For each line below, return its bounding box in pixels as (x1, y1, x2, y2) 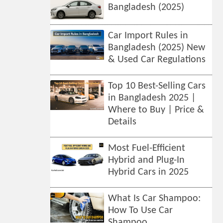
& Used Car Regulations (108, 55, 206, 65)
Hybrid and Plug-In (108, 155, 185, 165)
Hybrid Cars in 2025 (108, 167, 189, 177)
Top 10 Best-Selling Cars (108, 81, 206, 91)
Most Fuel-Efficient (108, 143, 186, 153)
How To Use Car (108, 206, 173, 216)
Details (108, 117, 137, 127)
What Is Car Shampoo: (108, 194, 201, 204)
